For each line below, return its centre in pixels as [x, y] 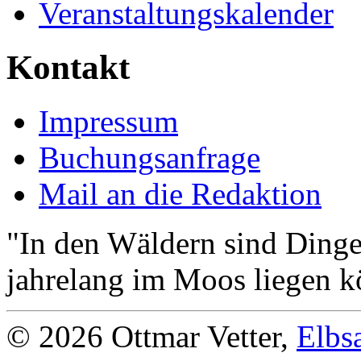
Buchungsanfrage [149, 157]
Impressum [108, 121]
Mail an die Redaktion [180, 193]
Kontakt [68, 68]
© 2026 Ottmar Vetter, [151, 336]
